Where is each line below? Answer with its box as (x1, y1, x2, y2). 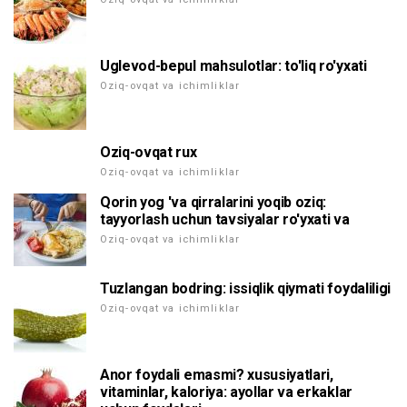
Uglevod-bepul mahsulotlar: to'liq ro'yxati (100, 57, 367, 74)
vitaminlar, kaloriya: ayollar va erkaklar (100, 383, 352, 401)
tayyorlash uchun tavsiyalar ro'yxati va (100, 211, 350, 228)
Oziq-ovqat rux (100, 144, 197, 161)
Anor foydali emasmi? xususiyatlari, (100, 366, 333, 383)
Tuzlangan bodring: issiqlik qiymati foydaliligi (100, 280, 391, 297)
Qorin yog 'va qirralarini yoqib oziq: (100, 194, 327, 211)
